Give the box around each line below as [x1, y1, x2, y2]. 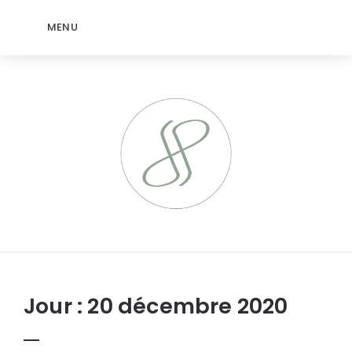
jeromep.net [23, 210, 123, 232]
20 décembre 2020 [87, 291, 288, 321]
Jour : [24, 291, 88, 321]
